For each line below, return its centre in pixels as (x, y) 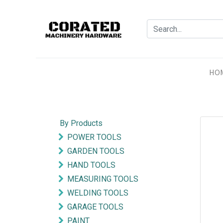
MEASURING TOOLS (103, 179)
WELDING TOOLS (98, 193)
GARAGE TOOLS (95, 207)
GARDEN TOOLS (96, 151)
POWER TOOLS (94, 137)
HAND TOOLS (91, 165)
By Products (81, 123)
